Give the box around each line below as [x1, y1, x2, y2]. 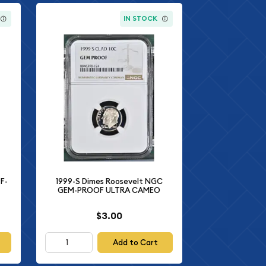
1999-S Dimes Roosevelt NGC [55, 176, 163, 187]
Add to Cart [112, 237, 158, 248]
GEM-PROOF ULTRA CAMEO [58, 185, 161, 196]
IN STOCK [123, 14, 158, 23]
